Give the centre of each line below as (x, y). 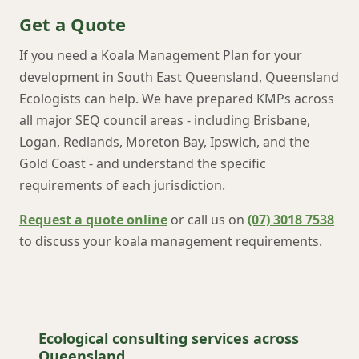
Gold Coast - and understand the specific (143, 163)
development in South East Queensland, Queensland (179, 77)
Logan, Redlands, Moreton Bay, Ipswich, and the (164, 142)
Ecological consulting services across (169, 338)
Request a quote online (93, 220)
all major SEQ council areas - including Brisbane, (165, 120)
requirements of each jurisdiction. (122, 185)
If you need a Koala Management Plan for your (161, 55)
